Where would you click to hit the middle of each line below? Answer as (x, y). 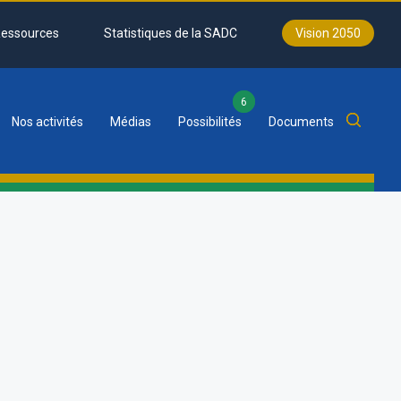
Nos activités (47, 122)
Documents (301, 122)
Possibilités (210, 122)
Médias (131, 122)
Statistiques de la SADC (171, 33)
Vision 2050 (328, 33)
